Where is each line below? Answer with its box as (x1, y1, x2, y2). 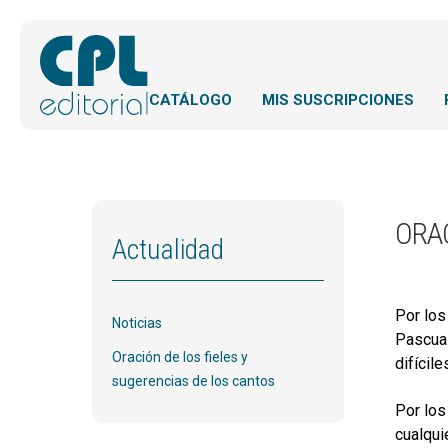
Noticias (112, 315, 162, 331)
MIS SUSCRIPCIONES (262, 91, 414, 109)
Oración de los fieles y (112, 349, 248, 365)
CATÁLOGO (149, 91, 232, 109)
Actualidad (112, 233, 224, 266)
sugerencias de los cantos (112, 373, 275, 389)
